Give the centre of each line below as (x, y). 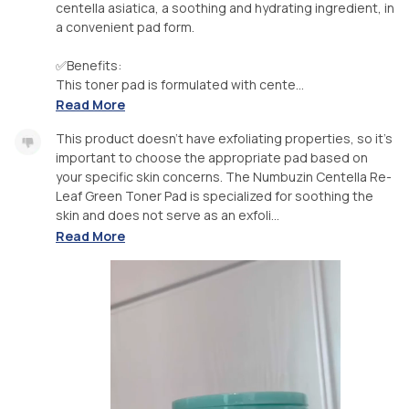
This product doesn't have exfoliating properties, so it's (224, 139)
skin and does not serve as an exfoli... (168, 215)
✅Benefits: (89, 65)
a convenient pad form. (125, 26)
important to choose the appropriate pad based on (212, 158)
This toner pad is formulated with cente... (180, 84)
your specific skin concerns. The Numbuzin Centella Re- (224, 177)
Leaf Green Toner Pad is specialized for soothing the (215, 196)
